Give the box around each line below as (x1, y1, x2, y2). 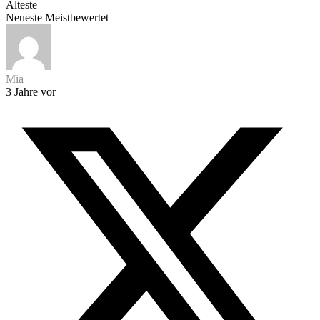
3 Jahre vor (6, 86, 56, 99)
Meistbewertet (45, 11, 109, 24)
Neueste (6, 11, 42, 24)
